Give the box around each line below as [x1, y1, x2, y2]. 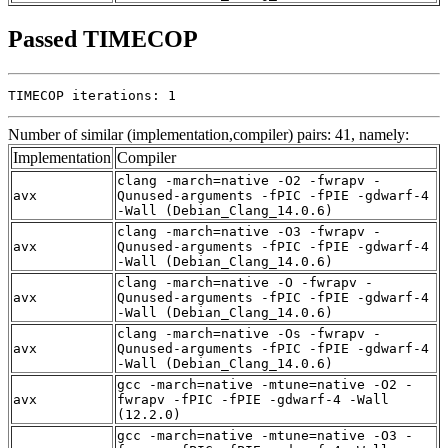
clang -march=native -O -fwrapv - [117, 274, 373, 290]
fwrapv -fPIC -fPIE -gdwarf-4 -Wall [117, 391, 389, 407]
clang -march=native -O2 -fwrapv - [117, 172, 381, 188]
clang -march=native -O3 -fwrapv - [117, 223, 381, 239]
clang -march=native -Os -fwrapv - [117, 325, 381, 341]
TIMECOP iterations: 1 [8, 87, 176, 103]
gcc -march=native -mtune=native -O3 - [117, 427, 413, 443]
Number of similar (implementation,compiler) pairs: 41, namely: [8, 125, 409, 143]
